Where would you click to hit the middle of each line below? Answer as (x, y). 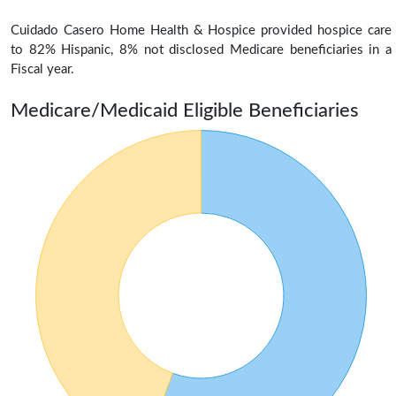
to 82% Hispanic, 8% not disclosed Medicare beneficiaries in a (201, 49)
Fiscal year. (42, 69)
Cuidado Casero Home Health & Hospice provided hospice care (201, 30)
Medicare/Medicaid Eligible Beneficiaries (185, 110)
